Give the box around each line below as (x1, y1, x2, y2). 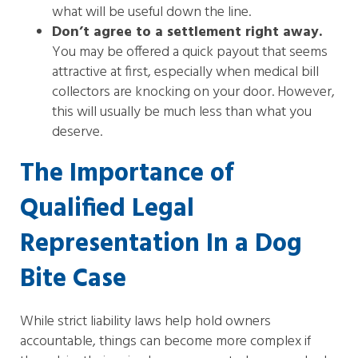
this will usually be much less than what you (52, 101, 312, 124)
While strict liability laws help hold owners (20, 310, 271, 333)
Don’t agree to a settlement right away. (52, 21, 322, 44)
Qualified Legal (20, 189, 194, 229)
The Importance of (20, 153, 233, 194)
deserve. (52, 121, 102, 144)
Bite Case (20, 259, 126, 300)
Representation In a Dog (20, 224, 302, 265)
